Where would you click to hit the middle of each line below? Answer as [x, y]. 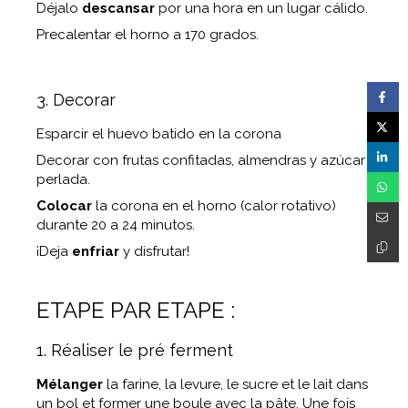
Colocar [66, 206]
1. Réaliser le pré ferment [135, 350]
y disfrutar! [156, 251]
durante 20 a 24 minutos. [116, 225]
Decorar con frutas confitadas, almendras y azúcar [201, 160]
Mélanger [71, 384]
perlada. [63, 179]
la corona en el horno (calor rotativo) [216, 206]
